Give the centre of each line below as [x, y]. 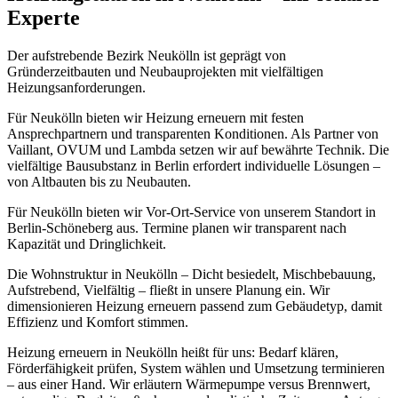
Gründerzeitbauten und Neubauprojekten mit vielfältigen [165, 71]
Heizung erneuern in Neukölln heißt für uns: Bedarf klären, [173, 352]
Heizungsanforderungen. [76, 87]
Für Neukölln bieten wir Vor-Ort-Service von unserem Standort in [191, 211]
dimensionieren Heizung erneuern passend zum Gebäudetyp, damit [195, 306]
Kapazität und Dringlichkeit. [87, 243]
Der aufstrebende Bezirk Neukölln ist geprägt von [147, 55]
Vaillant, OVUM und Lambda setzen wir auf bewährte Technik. [186, 149]
